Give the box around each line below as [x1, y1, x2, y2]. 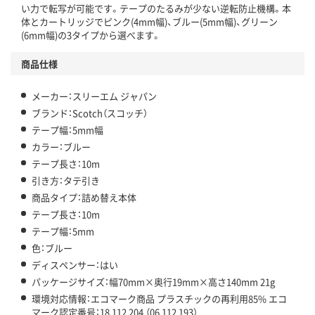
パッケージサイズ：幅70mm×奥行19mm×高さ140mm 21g [32, 275, 275, 289]
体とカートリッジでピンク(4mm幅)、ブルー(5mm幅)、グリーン [21, 15, 278, 29]
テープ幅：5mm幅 [32, 123, 103, 137]
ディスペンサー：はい [32, 258, 118, 272]
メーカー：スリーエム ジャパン [32, 89, 157, 103]
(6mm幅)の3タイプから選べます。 [21, 28, 161, 42]
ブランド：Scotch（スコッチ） [32, 106, 148, 120]
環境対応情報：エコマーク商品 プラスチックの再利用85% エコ [32, 292, 287, 306]
